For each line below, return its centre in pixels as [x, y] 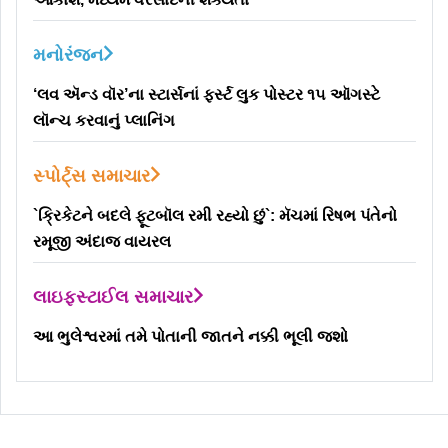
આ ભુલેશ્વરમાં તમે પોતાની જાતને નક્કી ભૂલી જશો [190, 337]
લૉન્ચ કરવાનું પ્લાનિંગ [104, 121]
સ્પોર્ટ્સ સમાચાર [91, 176]
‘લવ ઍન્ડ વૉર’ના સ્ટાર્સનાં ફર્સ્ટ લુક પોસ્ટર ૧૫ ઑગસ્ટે [206, 95]
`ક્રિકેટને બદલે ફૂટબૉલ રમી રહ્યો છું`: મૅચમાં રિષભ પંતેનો [215, 216]
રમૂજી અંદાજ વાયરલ [102, 242]
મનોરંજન [68, 55]
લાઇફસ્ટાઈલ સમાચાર [113, 297]
